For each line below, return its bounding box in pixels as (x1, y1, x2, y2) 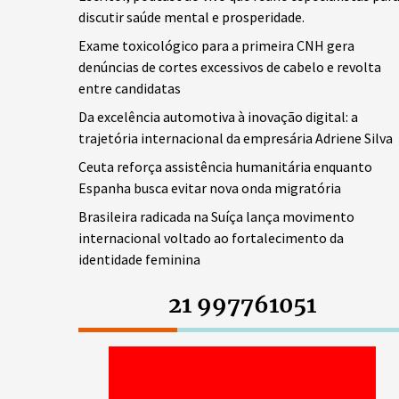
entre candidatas (78, 79, 181, 97)
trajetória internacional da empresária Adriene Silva (78, 129, 393, 147)
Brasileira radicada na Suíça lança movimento (78, 208, 354, 225)
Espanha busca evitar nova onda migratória (78, 179, 341, 197)
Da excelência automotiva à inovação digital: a (78, 108, 358, 126)
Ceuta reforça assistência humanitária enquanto (78, 158, 372, 175)
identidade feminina (78, 250, 200, 268)
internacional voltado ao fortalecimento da (78, 229, 344, 247)
